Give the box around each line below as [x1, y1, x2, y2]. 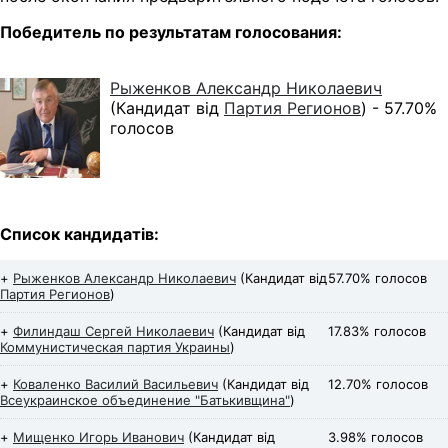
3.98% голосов [328, 429, 423, 446]
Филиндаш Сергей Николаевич [13, 323, 214, 340]
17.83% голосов [328, 323, 426, 340]
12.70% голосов [328, 376, 428, 393]
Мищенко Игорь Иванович [13, 429, 184, 446]
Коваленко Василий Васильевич [13, 376, 218, 393]
